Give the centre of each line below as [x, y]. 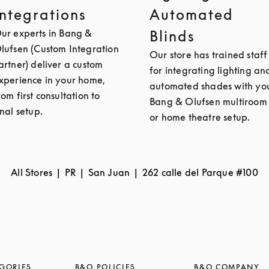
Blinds [172, 36]
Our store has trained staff [209, 55]
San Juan [109, 172]
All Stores [32, 172]
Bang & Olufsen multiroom [208, 101]
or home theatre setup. [200, 117]
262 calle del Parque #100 [200, 172]
